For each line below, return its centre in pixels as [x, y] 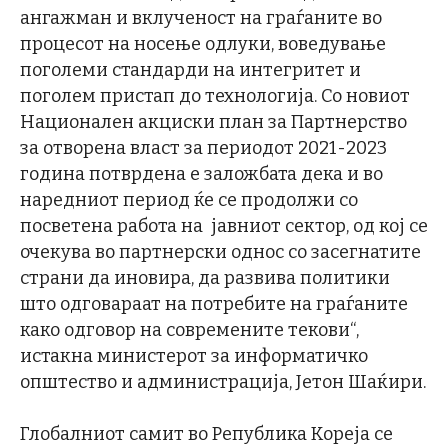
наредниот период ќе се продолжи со [189, 199]
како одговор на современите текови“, [191, 329]
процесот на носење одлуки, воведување [203, 43]
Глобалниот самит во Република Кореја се [206, 433]
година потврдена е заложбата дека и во [201, 173]
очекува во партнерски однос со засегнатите [220, 251]
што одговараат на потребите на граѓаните [214, 303]
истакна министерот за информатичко [194, 355]
